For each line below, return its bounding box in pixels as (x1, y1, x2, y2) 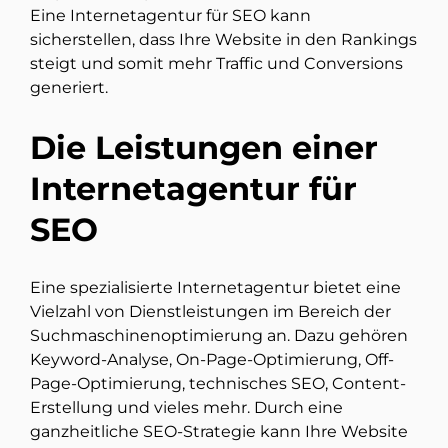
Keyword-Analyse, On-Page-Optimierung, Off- (30, 350, 394, 370)
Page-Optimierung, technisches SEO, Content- (30, 374, 406, 394)
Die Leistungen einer (30, 127, 378, 167)
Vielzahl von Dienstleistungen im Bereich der (30, 302, 391, 322)
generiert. (30, 78, 108, 98)
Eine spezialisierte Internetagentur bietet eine (30, 278, 401, 298)
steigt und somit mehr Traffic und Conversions (30, 54, 403, 74)
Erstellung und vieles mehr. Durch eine (30, 398, 343, 418)
